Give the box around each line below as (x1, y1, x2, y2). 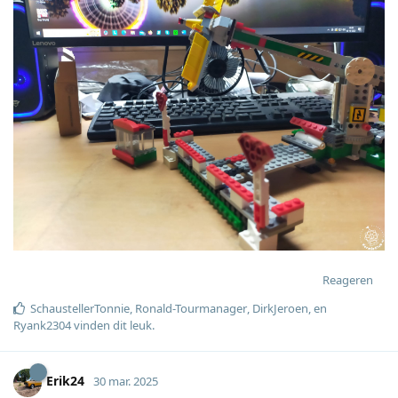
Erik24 (46, 372, 84, 390)
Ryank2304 (13, 316, 71, 333)
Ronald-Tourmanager (135, 299, 247, 316)
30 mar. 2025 (93, 373, 158, 390)
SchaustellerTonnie (30, 299, 130, 316)
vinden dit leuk (71, 316, 152, 333)
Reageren (322, 271, 373, 288)
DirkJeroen (252, 299, 308, 316)
